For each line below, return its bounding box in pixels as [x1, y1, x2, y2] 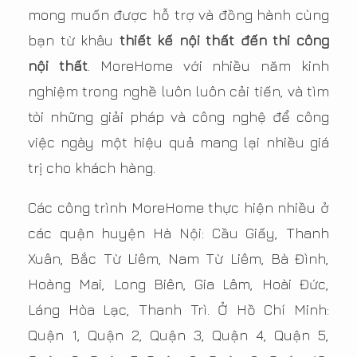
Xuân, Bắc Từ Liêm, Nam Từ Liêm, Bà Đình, [28, 250, 329, 267]
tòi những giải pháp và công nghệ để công [28, 108, 329, 125]
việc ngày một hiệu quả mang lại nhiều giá [28, 134, 329, 151]
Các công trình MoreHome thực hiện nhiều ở [28, 199, 329, 216]
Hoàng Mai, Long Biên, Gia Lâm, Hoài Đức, [28, 276, 329, 292]
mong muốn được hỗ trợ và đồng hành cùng [28, 6, 329, 23]
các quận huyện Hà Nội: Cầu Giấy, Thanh [28, 225, 329, 241]
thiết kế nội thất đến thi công [119, 32, 330, 49]
